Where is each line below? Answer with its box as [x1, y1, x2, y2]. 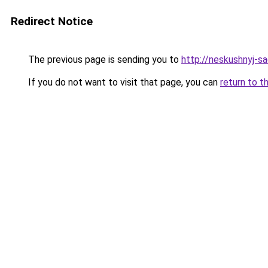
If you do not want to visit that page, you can [26, 77, 220, 88]
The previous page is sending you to [26, 54, 181, 65]
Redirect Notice [11, 14, 93, 28]
